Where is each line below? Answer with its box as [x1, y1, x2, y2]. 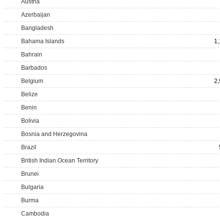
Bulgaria [21, 184, 44, 191]
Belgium [21, 78, 43, 84]
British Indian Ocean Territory [21, 157, 98, 164]
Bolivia [21, 117, 39, 124]
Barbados [21, 64, 47, 71]
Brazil [21, 144, 36, 151]
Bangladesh [21, 25, 54, 31]
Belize [21, 91, 38, 98]
